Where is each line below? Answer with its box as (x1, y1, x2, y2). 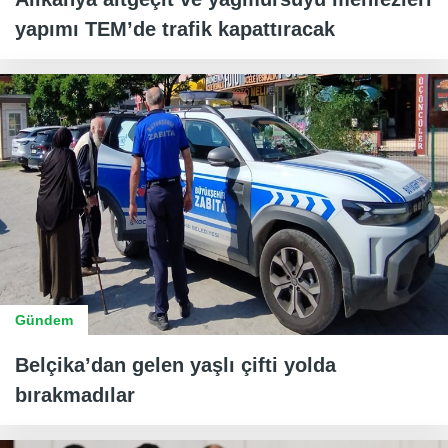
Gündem (15, 312, 73, 329)
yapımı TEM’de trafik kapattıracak (15, 17, 335, 40)
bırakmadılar (15, 384, 135, 407)
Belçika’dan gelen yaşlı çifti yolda (15, 354, 336, 377)
